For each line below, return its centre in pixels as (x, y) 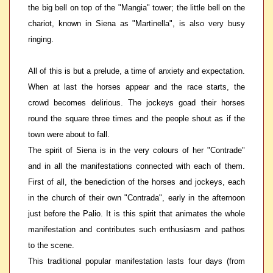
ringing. (41, 39)
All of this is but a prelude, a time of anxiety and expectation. (136, 71)
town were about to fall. (69, 134)
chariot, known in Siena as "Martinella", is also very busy (136, 23)
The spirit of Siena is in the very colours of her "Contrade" (136, 150)
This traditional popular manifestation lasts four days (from (136, 261)
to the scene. (51, 245)
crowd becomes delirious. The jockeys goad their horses (136, 103)
